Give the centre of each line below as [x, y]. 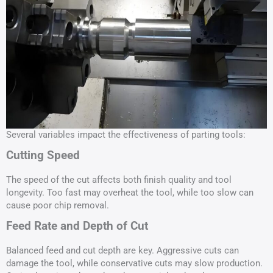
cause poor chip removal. [58, 206]
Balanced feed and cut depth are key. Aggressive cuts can [122, 251]
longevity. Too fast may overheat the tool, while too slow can [130, 193]
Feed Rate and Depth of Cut [77, 226]
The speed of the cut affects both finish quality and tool [119, 180]
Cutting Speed [43, 155]
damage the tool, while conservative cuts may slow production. [134, 264]
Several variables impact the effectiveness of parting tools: [126, 135]
